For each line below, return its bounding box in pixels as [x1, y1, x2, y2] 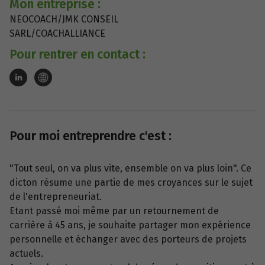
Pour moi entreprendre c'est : [9, 128, 172, 144]
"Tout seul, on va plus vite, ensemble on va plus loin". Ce [9, 163, 251, 174]
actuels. [9, 248, 43, 259]
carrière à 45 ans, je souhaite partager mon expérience [9, 219, 251, 231]
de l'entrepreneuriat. [9, 191, 102, 202]
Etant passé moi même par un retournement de [9, 205, 219, 216]
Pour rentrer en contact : [9, 47, 146, 62]
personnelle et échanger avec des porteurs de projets [9, 234, 247, 245]
